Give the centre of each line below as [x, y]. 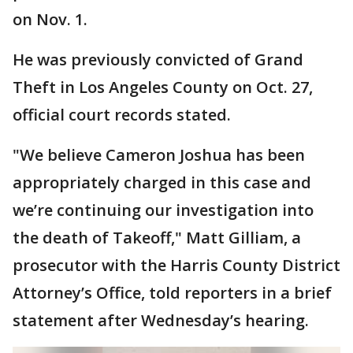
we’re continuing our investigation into [163, 210]
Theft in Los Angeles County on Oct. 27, [163, 87]
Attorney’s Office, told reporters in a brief [172, 292]
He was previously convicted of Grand [158, 59]
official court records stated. [122, 114]
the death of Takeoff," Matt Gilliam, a [157, 237]
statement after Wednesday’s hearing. [161, 320]
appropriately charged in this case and [162, 182]
